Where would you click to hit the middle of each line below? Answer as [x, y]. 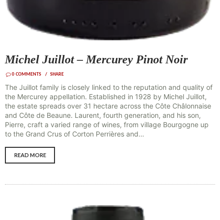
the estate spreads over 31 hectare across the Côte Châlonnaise [108, 106]
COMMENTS [28, 75]
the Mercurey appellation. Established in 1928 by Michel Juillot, [106, 97]
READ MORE [30, 155]
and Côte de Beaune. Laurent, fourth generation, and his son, [103, 115]
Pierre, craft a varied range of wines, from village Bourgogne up [107, 125]
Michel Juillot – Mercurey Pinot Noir [96, 60]
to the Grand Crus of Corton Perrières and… [75, 134]
